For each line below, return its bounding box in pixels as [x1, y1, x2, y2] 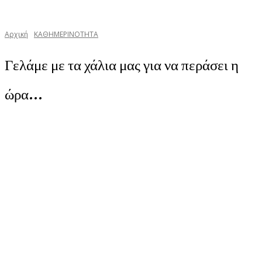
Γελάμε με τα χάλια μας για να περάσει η [5, 55, 239, 74]
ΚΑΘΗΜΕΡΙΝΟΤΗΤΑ [34, 29, 98, 39]
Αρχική [5, 29, 28, 39]
